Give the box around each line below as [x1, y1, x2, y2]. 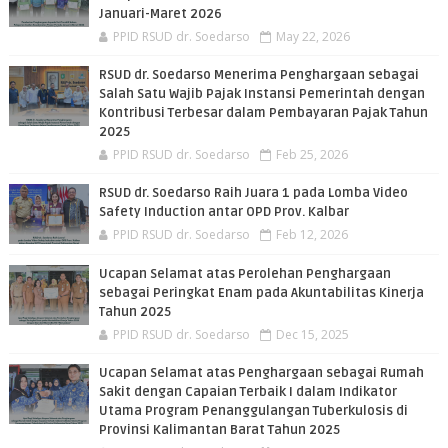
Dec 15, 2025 [275, 326, 349, 344]
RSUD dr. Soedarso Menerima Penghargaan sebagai [98, 67, 419, 84]
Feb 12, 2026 [275, 226, 348, 244]
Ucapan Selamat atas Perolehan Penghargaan [98, 266, 391, 283]
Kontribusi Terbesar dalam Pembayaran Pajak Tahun [98, 105, 428, 122]
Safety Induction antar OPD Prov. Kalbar [98, 204, 349, 221]
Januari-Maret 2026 [98, 6, 222, 23]
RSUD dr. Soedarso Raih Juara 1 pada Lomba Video [98, 185, 408, 202]
